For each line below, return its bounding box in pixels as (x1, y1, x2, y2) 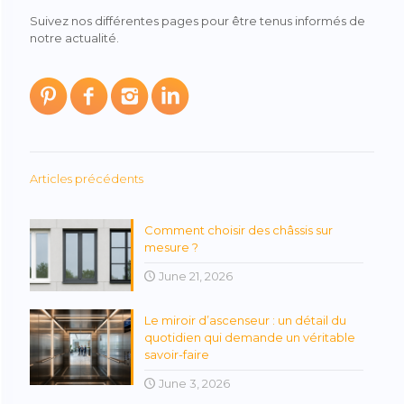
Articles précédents (30, 170, 143, 186)
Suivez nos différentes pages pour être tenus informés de (30, 13, 365, 28)
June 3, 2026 (155, 376, 230, 391)
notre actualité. (30, 30, 119, 45)
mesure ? (143, 239, 198, 254)
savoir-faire (143, 347, 209, 363)
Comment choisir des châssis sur (143, 222, 333, 237)
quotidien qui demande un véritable (143, 330, 355, 345)
